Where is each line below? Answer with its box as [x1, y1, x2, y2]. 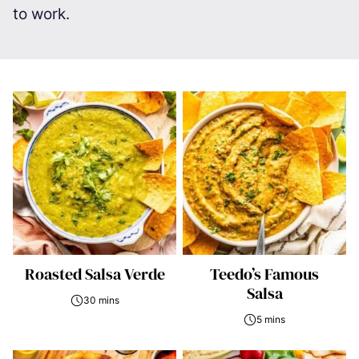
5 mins [256, 313, 285, 325]
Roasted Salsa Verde [24, 263, 165, 285]
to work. [13, 5, 70, 23]
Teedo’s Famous [210, 263, 319, 285]
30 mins [83, 294, 119, 306]
